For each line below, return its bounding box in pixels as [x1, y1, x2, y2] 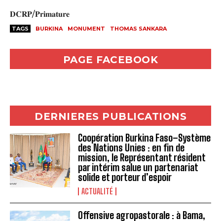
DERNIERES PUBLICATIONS [35, 110, 186, 123]
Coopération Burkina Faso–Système [78, 132, 211, 144]
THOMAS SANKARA [110, 25, 167, 33]
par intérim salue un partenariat [78, 162, 199, 174]
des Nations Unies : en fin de [78, 142, 185, 154]
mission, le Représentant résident [78, 152, 206, 164]
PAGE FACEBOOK [63, 54, 158, 66]
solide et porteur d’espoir [78, 172, 172, 184]
